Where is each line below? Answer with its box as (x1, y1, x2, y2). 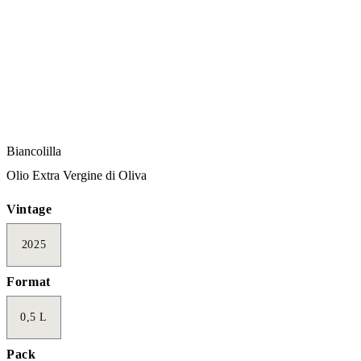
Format (6, 275, 51, 289)
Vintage (6, 202, 52, 217)
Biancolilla (6, 144, 61, 159)
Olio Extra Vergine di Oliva (6, 168, 147, 183)
